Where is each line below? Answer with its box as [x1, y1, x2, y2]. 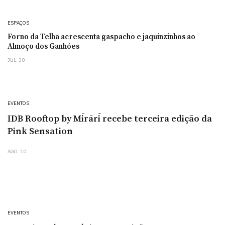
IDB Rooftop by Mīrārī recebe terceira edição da [8, 113, 212, 125]
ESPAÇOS [8, 20, 29, 27]
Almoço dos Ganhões [8, 42, 79, 52]
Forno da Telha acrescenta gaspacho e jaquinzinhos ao [8, 32, 195, 42]
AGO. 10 [8, 148, 26, 155]
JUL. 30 [8, 57, 25, 64]
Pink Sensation [8, 126, 73, 138]
